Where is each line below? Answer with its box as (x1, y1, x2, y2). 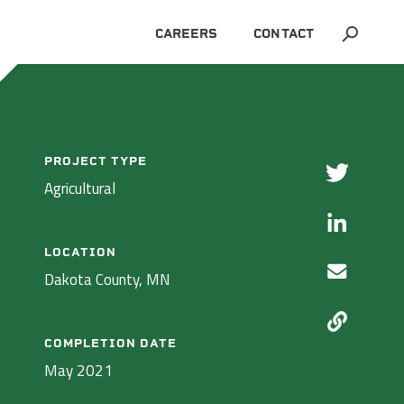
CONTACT (253, 26, 314, 41)
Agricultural (44, 177, 116, 200)
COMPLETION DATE (44, 336, 178, 350)
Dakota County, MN (44, 268, 171, 291)
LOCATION (44, 245, 117, 259)
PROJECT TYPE (44, 154, 148, 168)
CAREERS (154, 26, 218, 41)
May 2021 (44, 359, 114, 382)
